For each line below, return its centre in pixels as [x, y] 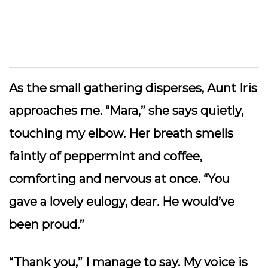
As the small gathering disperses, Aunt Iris [133, 88]
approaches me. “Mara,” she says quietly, [126, 111]
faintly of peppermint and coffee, [106, 156]
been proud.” [48, 224]
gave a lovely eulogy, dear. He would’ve [122, 202]
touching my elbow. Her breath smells [121, 133]
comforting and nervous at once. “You [119, 179]
